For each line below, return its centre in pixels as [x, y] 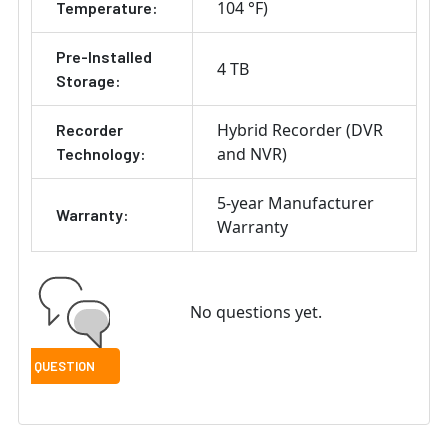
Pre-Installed [104, 57]
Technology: [101, 154]
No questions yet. [255, 312]
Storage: [88, 81]
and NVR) [252, 154]
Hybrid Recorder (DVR [300, 130]
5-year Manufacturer [295, 203]
